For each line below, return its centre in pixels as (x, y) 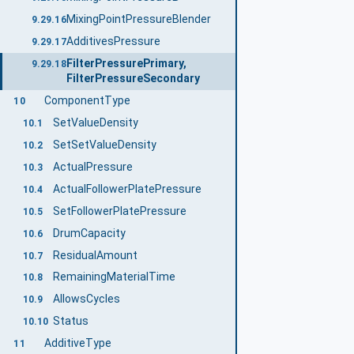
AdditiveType (77, 343)
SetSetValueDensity (104, 144)
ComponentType (87, 100)
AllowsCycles (86, 299)
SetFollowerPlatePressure (119, 211)
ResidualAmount (95, 255)
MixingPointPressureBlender (138, 19)
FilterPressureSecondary (133, 79)
